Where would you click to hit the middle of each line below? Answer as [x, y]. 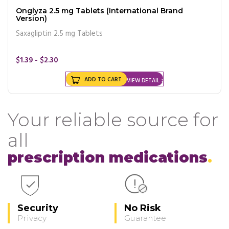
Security [38, 208]
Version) [31, 18]
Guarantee [145, 218]
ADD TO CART [103, 79]
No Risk [143, 208]
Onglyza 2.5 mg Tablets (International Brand [46, 10]
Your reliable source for [113, 119]
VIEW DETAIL [143, 81]
